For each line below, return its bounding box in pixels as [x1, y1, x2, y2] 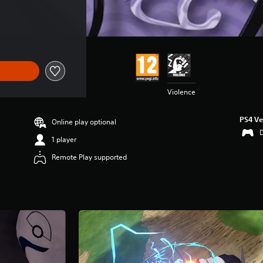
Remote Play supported [52, 151, 127, 162]
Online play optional [52, 116, 117, 127]
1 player [52, 134, 77, 144]
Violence [167, 86, 195, 97]
